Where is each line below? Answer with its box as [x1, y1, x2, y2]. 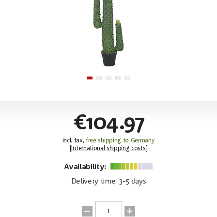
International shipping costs [71, 145, 146, 152]
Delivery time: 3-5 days [71, 177, 146, 186]
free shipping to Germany [86, 137, 155, 144]
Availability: [64, 163, 108, 171]
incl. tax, [62, 137, 86, 144]
